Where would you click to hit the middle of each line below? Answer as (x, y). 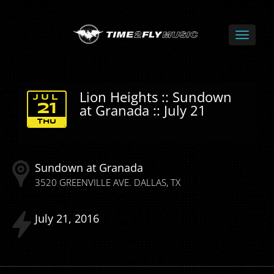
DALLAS (150, 182)
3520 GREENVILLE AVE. (83, 182)
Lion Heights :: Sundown (156, 97)
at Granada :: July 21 (143, 110)
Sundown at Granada (89, 168)
